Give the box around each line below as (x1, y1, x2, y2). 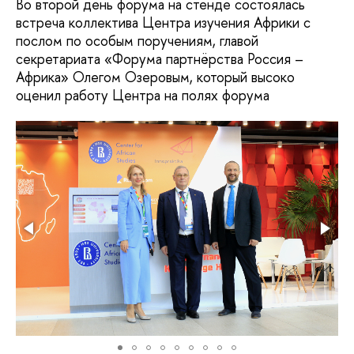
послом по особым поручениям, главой (16, 30, 258, 51)
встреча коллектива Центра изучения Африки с (16, 12, 311, 32)
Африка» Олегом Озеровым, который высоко (16, 66, 295, 87)
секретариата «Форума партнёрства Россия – (16, 48, 303, 69)
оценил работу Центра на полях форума (16, 85, 269, 105)
